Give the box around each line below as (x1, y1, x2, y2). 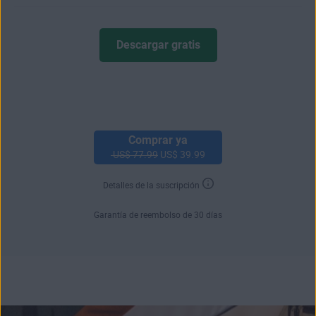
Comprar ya (128, 133, 188, 147)
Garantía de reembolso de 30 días (94, 210, 222, 221)
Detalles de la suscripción (102, 181, 200, 191)
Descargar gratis (116, 38, 200, 52)
